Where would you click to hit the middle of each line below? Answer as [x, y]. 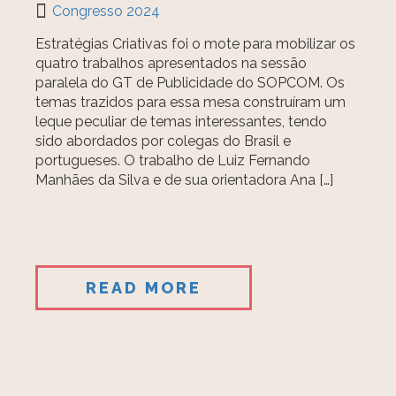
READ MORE [144, 288]
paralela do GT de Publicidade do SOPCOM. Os [190, 83]
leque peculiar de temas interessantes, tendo [182, 122]
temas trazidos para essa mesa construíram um [191, 102]
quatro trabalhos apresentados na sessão [171, 63]
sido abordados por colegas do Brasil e [164, 141]
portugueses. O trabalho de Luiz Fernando [173, 160]
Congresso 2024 [107, 11]
